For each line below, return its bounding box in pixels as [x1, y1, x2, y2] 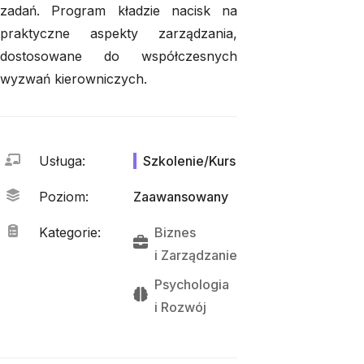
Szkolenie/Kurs [143, 153, 236, 169]
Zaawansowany [133, 188, 228, 205]
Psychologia [154, 276, 229, 292]
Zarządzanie [161, 247, 237, 263]
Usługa [39, 153, 82, 169]
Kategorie [39, 224, 97, 240]
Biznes [154, 224, 196, 240]
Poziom [39, 188, 85, 205]
